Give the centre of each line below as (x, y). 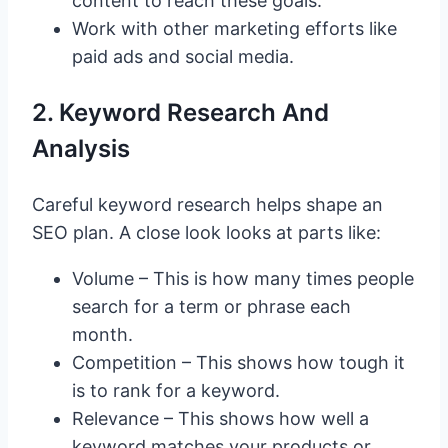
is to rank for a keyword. (176, 391)
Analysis (81, 149)
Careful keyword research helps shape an (207, 205)
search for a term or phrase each (211, 307)
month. (102, 335)
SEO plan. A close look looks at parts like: (206, 233)
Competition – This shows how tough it (238, 363)
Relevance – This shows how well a (220, 419)
